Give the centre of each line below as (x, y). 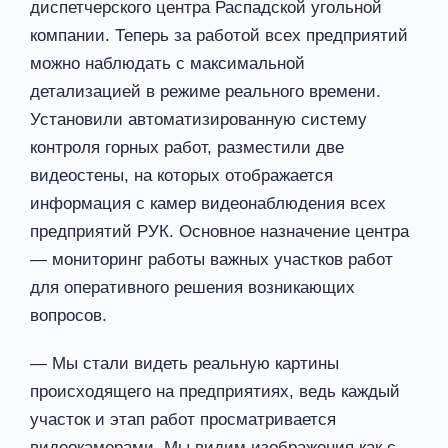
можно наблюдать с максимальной (167, 63)
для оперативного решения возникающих (192, 287)
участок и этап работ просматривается (183, 419)
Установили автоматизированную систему (198, 119)
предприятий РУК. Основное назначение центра (219, 231)
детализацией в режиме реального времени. (205, 91)
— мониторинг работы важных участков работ (211, 259)
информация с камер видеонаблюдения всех (208, 203)
